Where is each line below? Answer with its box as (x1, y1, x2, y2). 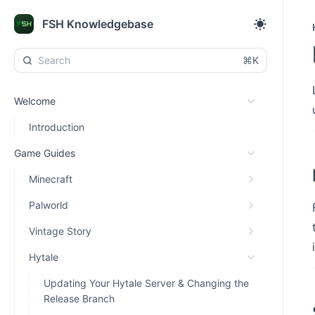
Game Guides (14, 147, 75, 159)
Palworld (29, 199, 68, 211)
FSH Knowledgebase (42, 17, 153, 31)
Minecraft (29, 173, 72, 185)
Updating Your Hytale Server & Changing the (44, 277, 249, 289)
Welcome (14, 95, 56, 107)
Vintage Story (29, 225, 91, 237)
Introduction (29, 121, 84, 133)
